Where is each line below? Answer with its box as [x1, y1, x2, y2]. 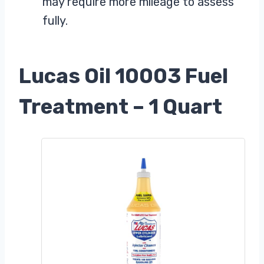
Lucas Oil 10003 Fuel [19, 64, 228, 89]
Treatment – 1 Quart [19, 94, 222, 120]
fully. [42, 13, 68, 28]
